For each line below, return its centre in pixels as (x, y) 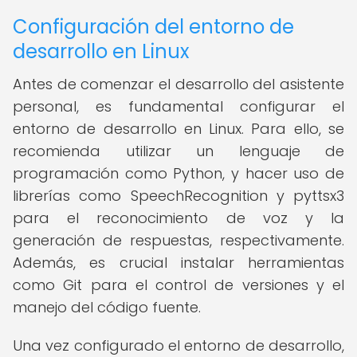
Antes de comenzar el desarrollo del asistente (178, 84)
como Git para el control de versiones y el (178, 285)
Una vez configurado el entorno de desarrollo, (178, 345)
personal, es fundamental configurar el (178, 106)
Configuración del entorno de (153, 27)
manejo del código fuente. (107, 307)
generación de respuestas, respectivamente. (178, 240)
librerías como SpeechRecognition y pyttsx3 (178, 196)
